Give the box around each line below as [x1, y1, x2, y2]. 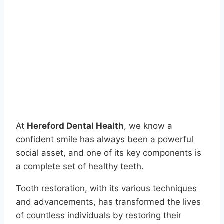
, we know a [124, 121, 172, 131]
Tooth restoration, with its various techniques [16, 183, 197, 194]
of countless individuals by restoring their [16, 210, 181, 221]
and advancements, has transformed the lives [16, 197, 201, 207]
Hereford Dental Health [27, 121, 124, 131]
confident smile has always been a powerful [16, 134, 193, 145]
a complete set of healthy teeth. [16, 161, 144, 172]
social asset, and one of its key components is [16, 148, 201, 158]
